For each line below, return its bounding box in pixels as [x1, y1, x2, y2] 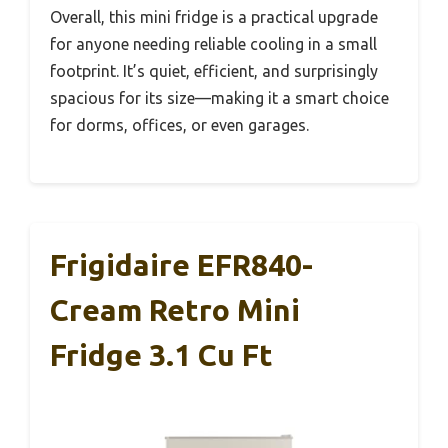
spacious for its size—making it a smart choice [50, 89, 389, 108]
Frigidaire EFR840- [50, 248, 313, 283]
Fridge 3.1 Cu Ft [50, 338, 273, 373]
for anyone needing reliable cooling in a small [50, 35, 377, 54]
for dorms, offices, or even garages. [50, 116, 309, 135]
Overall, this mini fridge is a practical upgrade [50, 8, 378, 27]
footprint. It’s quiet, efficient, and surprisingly [50, 62, 378, 81]
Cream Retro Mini [50, 293, 300, 328]
